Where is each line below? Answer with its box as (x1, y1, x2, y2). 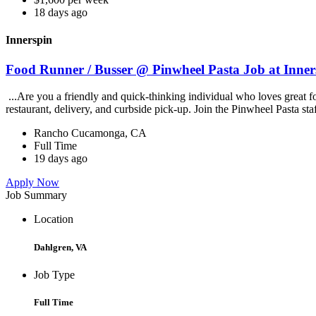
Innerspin (6, 34, 52, 47)
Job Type (34, 268, 75, 281)
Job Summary (6, 189, 67, 202)
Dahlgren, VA (34, 241, 87, 253)
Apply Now (6, 176, 59, 189)
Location (34, 213, 73, 226)
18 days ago (34, 6, 87, 19)
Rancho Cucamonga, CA (34, 127, 147, 140)
